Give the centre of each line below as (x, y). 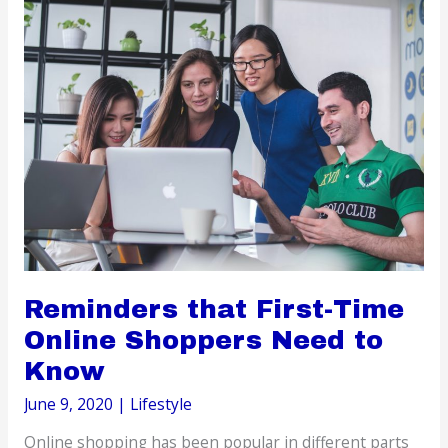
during (46, 47)
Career (47, 22)
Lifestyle (160, 403)
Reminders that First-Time (213, 309)
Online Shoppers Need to (203, 340)
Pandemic (58, 97)
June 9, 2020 (70, 403)
